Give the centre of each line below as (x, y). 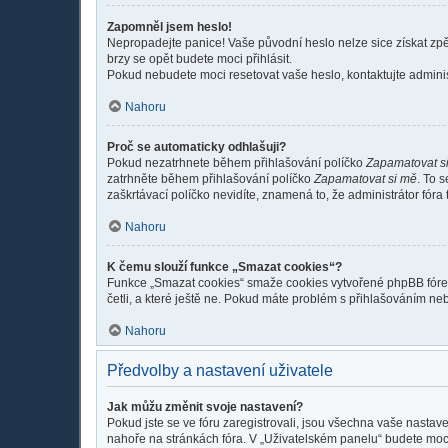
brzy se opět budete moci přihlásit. (199, 58)
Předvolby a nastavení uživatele (220, 370)
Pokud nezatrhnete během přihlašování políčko (236, 162)
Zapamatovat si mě (365, 178)
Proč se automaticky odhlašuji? (196, 146)
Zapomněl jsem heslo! (169, 26)
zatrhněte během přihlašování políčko (210, 178)
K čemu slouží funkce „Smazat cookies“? (224, 266)
